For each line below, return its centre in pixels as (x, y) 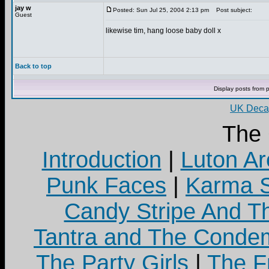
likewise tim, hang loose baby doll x (163, 31)
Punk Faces (106, 186)
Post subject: (231, 10)
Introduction (101, 160)
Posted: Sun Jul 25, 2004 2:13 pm (161, 10)
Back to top (33, 66)
